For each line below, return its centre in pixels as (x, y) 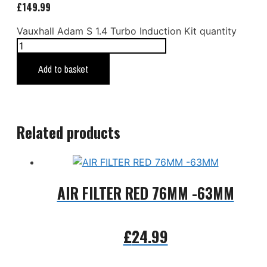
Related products (69, 132)
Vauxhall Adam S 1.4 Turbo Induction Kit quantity (127, 31)
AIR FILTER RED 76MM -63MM (145, 193)
